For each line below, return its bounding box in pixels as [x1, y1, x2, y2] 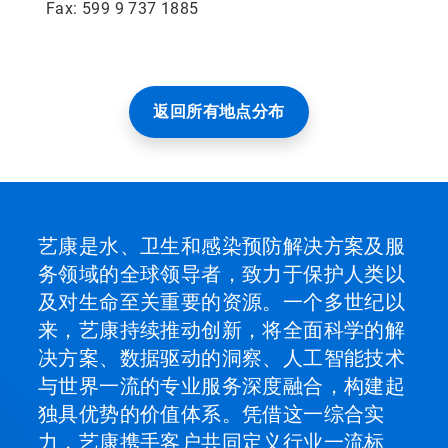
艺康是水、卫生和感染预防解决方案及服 [38, 234, 406, 258]
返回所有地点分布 [153, 102, 285, 121]
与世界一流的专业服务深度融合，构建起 [38, 374, 406, 398]
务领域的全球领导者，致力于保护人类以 [38, 262, 406, 286]
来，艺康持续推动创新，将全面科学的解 [38, 318, 406, 342]
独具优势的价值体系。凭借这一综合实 [38, 402, 385, 426]
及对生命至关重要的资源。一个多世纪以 [38, 290, 406, 314]
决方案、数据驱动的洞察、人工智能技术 [38, 346, 406, 370]
